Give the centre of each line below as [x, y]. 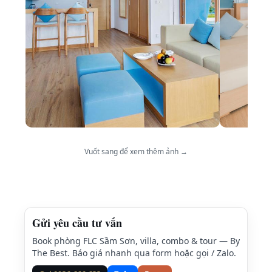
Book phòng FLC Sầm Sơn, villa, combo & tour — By [136, 241]
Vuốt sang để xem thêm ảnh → [136, 151]
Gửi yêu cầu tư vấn [77, 223]
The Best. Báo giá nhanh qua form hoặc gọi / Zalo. [134, 253]
